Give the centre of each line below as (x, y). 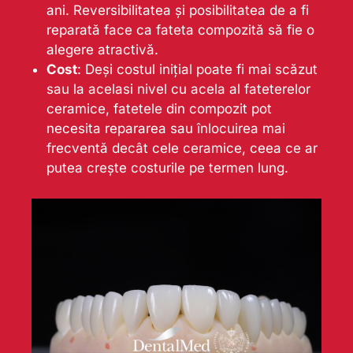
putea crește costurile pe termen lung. (167, 168)
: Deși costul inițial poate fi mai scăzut (197, 70)
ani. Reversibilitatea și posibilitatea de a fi (177, 11)
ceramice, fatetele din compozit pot (159, 109)
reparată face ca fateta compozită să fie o (180, 30)
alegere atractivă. (102, 50)
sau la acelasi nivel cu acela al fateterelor (178, 89)
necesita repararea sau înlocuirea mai (165, 129)
